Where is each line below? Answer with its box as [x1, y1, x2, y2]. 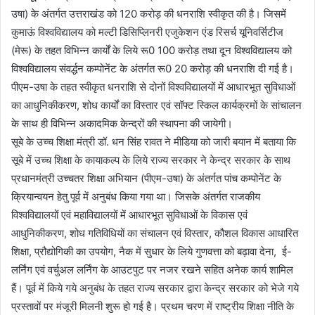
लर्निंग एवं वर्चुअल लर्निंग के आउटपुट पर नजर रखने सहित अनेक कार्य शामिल [11, 263, 293, 276]
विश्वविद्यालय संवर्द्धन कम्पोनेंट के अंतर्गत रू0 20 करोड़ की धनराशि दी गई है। [11, 62, 294, 75]
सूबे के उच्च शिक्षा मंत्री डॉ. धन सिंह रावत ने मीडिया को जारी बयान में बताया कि [11, 135, 296, 148]
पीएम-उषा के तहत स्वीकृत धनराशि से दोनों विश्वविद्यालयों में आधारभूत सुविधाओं [11, 80, 295, 94]
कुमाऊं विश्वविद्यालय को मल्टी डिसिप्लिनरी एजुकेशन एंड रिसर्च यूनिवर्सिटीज [11, 25, 283, 39]
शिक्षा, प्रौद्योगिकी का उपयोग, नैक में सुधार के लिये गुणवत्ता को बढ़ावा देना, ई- [11, 245, 292, 258]
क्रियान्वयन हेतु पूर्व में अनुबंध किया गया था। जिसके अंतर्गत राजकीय [11, 190, 260, 203]
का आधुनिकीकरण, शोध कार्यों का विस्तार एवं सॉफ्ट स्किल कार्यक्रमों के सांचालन [11, 98, 302, 112]
